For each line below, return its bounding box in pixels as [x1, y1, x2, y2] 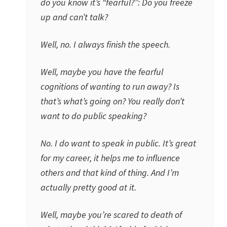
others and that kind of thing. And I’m [41, 167, 179, 178]
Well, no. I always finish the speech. [41, 39, 170, 50]
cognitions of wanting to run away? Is [41, 81, 179, 92]
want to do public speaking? [41, 110, 146, 122]
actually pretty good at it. [41, 181, 136, 193]
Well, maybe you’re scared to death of [41, 209, 182, 220]
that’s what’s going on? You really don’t [41, 95, 184, 107]
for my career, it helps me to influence [41, 152, 180, 164]
